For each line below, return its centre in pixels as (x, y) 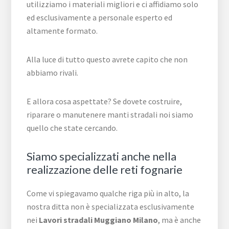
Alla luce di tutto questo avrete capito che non (107, 59)
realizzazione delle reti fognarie (105, 169)
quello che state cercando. (72, 128)
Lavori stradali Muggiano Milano (99, 220)
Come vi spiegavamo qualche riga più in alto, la (108, 193)
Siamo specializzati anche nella (102, 156)
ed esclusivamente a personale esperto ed (100, 17)
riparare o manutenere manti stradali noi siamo (110, 114)
